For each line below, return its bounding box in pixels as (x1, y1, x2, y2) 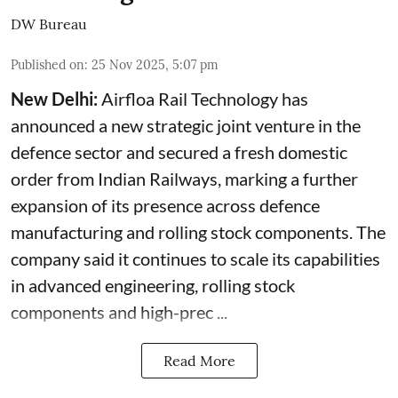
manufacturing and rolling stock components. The (11, 221, 386, 243)
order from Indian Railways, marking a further (11, 168, 358, 189)
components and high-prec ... (11, 301, 227, 322)
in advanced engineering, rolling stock (11, 275, 295, 296)
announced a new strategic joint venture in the (11, 115, 361, 136)
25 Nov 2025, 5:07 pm (92, 57, 219, 73)
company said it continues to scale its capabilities (11, 248, 380, 269)
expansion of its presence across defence (11, 195, 320, 216)
